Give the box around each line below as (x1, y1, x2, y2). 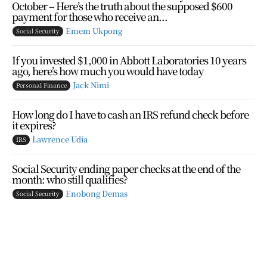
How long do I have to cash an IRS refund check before (12, 106, 249, 122)
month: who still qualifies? (12, 171, 128, 187)
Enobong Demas (66, 187, 128, 199)
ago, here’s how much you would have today (12, 63, 204, 78)
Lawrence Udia (32, 133, 88, 145)
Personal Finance (16, 80, 67, 89)
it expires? (12, 117, 56, 132)
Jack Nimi (73, 79, 109, 91)
